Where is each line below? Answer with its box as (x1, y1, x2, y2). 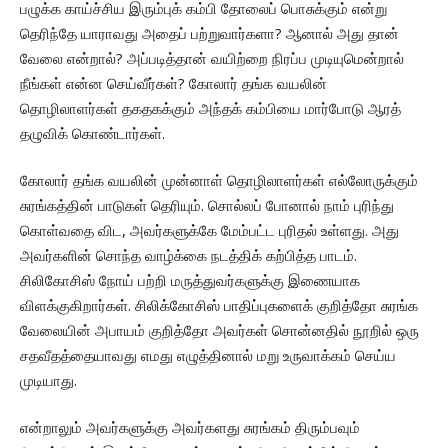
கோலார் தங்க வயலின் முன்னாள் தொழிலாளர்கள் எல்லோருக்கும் (20, 170, 418, 191)
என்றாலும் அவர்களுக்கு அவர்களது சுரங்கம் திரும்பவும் (20, 417, 360, 438)
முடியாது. (20, 370, 77, 391)
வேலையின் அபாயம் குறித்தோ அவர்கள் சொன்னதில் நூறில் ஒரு (20, 320, 419, 341)
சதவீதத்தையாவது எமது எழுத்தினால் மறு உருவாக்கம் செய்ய (20, 345, 396, 366)
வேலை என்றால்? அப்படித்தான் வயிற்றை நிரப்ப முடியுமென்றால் (20, 48, 404, 69)
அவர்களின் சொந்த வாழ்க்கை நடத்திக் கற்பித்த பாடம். (20, 245, 357, 266)
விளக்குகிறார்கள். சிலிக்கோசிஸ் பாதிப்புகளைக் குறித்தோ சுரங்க (20, 295, 418, 316)
